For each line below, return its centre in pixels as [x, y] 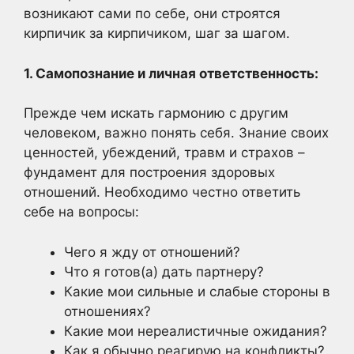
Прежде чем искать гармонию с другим [156, 113]
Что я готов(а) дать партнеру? [164, 271]
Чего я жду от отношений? [152, 252]
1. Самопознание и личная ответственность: [171, 73]
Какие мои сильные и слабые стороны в [197, 291]
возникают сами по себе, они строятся [152, 13]
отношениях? [107, 311]
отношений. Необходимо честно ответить [162, 192]
